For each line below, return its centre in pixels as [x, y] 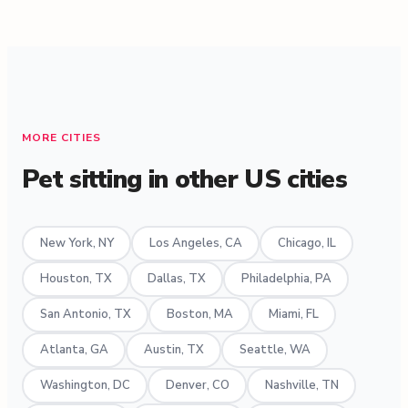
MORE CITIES [61, 137]
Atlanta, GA [74, 350]
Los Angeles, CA [195, 244]
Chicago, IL [306, 244]
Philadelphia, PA [286, 279]
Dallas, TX [176, 279]
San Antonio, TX [85, 315]
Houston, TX [76, 279]
